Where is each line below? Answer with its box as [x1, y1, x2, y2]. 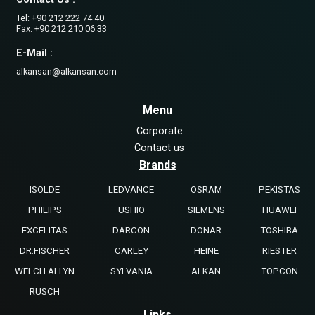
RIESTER [262, 245, 297, 257]
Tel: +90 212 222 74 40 [16, 13, 104, 24]
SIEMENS [187, 205, 225, 216]
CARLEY [114, 245, 148, 257]
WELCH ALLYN [15, 266, 75, 277]
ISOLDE [30, 184, 60, 195]
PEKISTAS [258, 184, 300, 195]
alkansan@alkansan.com [16, 66, 117, 77]
